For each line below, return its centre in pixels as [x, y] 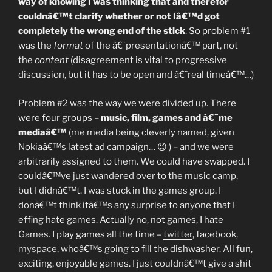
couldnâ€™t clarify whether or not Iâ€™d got [119, 16]
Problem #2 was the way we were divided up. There [127, 103]
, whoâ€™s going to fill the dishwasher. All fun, [155, 249]
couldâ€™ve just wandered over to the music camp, [128, 176]
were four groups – [59, 117]
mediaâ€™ [42, 132]
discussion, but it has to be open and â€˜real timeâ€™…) [136, 75]
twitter [178, 234]
